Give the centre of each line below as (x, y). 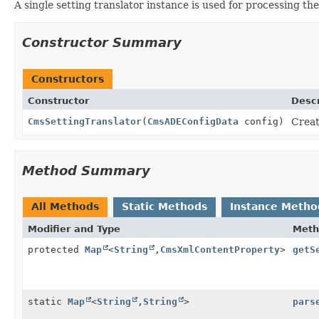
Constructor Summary (102, 42)
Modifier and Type (74, 229)
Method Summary (86, 170)
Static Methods (164, 206)
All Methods (65, 206)
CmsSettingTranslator (85, 121)
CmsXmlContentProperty (220, 249)
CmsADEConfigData (193, 121)
